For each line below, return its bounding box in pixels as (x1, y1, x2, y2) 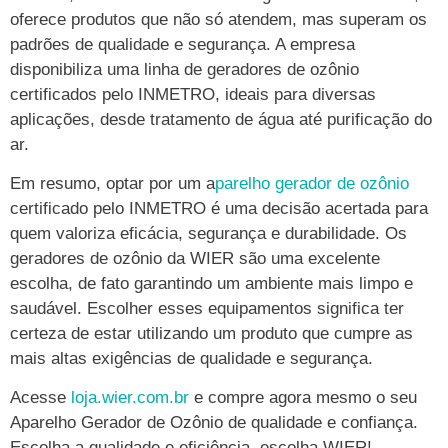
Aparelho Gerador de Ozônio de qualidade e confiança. (10, 413, 418, 433)
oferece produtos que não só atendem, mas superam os (10, 9, 427, 29)
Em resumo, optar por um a (10, 173, 215, 193)
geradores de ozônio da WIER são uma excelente (10, 248, 380, 268)
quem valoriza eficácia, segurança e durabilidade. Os (10, 223, 407, 243)
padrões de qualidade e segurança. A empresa (10, 34, 355, 54)
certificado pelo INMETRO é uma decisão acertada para (10, 198, 428, 218)
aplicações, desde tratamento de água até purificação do (10, 109, 432, 129)
